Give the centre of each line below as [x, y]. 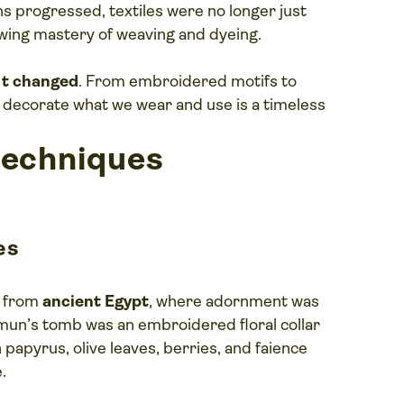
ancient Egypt [96, 301]
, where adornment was [234, 301]
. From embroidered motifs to [188, 81]
